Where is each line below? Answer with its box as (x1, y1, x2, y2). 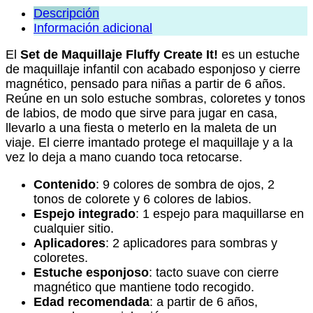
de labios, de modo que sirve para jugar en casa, (6, 106, 277, 121)
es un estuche (218, 48, 300, 62)
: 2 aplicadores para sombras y (105, 235, 277, 250)
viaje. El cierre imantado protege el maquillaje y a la (6, 136, 293, 150)
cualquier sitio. (34, 221, 114, 235)
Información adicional (34, 20, 152, 35)
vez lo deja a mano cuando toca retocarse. (6, 150, 242, 165)
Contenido (34, 177, 96, 191)
